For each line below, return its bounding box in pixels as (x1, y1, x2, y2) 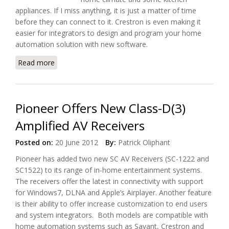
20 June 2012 (53, 138, 98, 147)
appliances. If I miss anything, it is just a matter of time (15, 6, 196, 15)
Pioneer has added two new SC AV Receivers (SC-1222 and (15, 154, 209, 164)
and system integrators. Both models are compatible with (15, 210, 208, 220)
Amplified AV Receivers (15, 117, 145, 134)
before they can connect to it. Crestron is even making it (15, 17, 201, 27)
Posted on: (15, 138, 53, 147)
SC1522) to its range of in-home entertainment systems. (15, 165, 204, 175)
